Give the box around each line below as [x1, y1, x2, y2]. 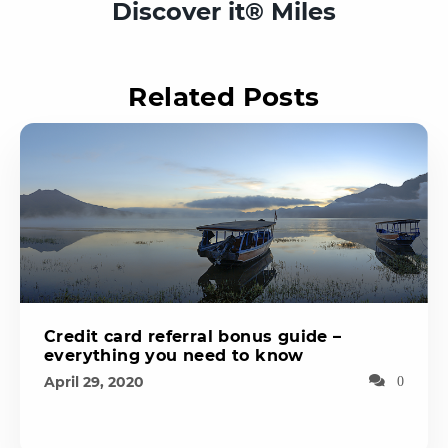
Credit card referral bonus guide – [44, 326, 342, 346]
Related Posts [128, 80, 320, 113]
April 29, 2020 [44, 372, 144, 391]
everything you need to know [44, 345, 304, 365]
